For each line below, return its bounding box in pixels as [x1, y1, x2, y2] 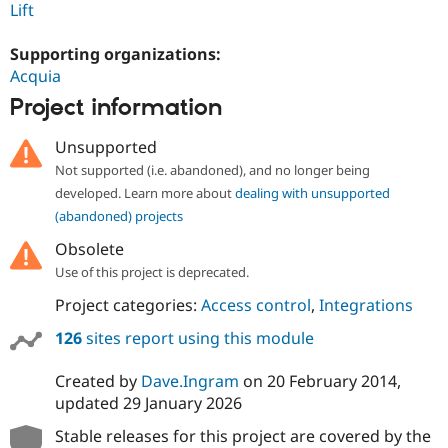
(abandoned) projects [54, 206, 183, 225]
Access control [200, 293, 311, 316]
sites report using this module [81, 326, 314, 349]
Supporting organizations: [10, 42, 225, 65]
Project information [10, 93, 222, 124]
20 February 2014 [266, 370, 397, 393]
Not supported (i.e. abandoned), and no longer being [54, 160, 370, 179]
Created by [54, 370, 141, 393]
